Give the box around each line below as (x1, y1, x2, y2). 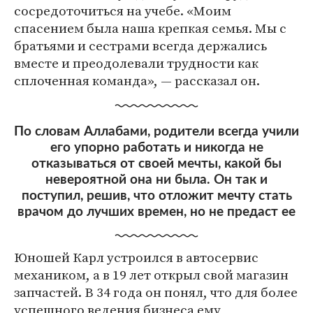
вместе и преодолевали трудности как (14, 54, 259, 72)
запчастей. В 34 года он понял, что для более (14, 283, 298, 301)
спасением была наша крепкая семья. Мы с (14, 19, 286, 37)
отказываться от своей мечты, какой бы (31, 157, 282, 170)
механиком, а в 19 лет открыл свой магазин (14, 265, 289, 284)
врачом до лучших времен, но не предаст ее (17, 205, 296, 219)
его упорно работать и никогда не (50, 141, 263, 154)
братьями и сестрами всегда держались (14, 36, 267, 54)
